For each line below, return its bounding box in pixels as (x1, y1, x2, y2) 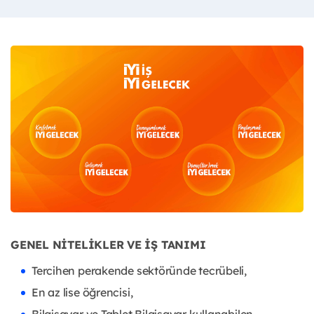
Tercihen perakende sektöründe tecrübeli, (32, 264, 247, 278)
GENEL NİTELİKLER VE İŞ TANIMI (11, 238, 206, 252)
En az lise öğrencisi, (32, 285, 133, 300)
